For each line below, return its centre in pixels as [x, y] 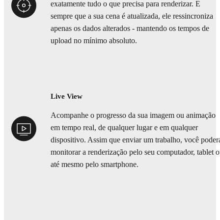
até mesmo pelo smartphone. [95, 164]
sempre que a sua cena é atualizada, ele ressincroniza [132, 16]
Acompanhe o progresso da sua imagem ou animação [133, 115]
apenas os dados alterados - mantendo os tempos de [130, 28]
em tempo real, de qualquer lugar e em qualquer [124, 127]
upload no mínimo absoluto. [94, 41]
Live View [67, 96]
